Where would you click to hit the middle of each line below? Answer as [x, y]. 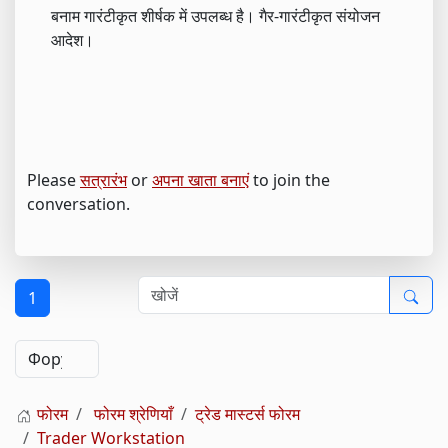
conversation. [78, 203]
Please [53, 179]
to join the [289, 179]
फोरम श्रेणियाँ [133, 413]
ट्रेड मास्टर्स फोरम [247, 413]
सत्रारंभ [103, 179]
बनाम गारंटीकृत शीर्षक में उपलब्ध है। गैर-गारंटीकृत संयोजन [215, 15]
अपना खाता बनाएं [200, 179]
